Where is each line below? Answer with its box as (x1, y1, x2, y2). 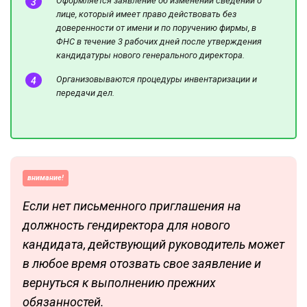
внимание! (27, 173, 64, 183)
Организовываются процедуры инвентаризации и (56, 74, 257, 85)
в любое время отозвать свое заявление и (23, 256, 261, 271)
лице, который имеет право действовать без (56, 9, 236, 20)
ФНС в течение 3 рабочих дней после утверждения (56, 36, 262, 47)
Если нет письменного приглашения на (23, 199, 241, 214)
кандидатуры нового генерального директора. (56, 50, 245, 61)
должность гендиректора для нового (23, 218, 230, 233)
